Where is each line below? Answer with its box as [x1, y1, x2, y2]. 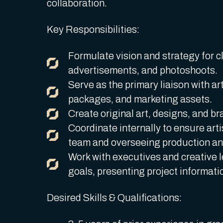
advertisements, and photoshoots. [68, 65, 218, 76]
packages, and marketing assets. [68, 94, 212, 105]
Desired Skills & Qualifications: [47, 193, 182, 204]
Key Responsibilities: [47, 24, 140, 35]
